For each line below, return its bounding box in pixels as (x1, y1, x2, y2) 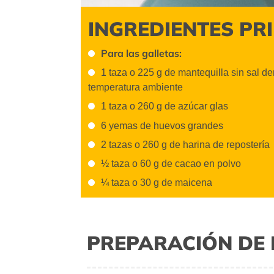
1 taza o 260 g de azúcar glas (101, 101, 228, 112)
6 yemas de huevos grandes (101, 120, 223, 131)
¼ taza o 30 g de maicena (101, 177, 212, 188)
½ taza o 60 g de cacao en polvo (101, 158, 241, 169)
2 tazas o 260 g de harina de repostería (101, 139, 270, 150)
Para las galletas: (101, 46, 182, 59)
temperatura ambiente (88, 82, 183, 93)
